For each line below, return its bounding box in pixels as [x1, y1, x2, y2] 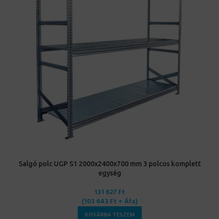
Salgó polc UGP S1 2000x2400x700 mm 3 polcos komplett [18, 160, 201, 168]
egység [98, 169, 121, 177]
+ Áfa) [117, 196, 137, 207]
